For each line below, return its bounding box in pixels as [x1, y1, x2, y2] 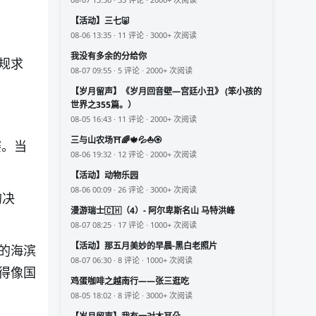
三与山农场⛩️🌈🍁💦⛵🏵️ [71, 134, 162, 147]
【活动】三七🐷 [71, 15, 130, 28]
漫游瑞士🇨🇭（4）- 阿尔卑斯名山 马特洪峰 [71, 205, 235, 217]
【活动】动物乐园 [71, 169, 138, 182]
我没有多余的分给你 [71, 50, 147, 63]
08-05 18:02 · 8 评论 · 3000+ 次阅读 [71, 290, 193, 301]
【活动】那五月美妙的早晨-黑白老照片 [71, 240, 217, 253]
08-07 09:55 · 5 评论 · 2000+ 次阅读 [71, 65, 193, 76]
